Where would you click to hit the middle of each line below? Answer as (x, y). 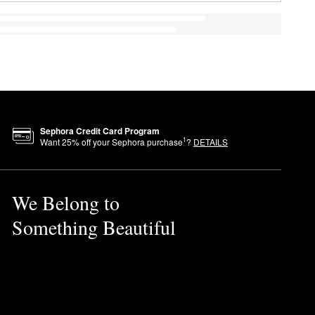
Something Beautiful (94, 227)
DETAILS (210, 141)
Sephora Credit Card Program (99, 130)
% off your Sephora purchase (127, 141)
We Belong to (65, 202)
